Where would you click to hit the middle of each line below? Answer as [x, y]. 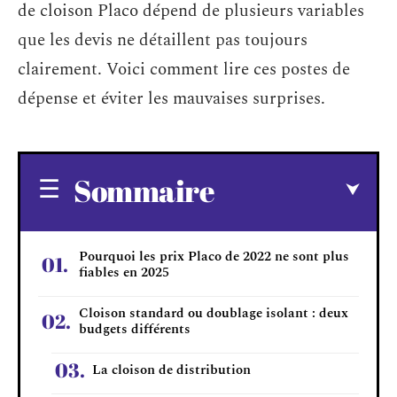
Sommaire [144, 190]
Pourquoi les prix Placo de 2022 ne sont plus [214, 256]
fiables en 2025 [124, 272]
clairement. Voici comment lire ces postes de [184, 70]
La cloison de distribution [171, 370]
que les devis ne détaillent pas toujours [163, 40]
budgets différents [135, 329]
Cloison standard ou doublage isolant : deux [214, 313]
